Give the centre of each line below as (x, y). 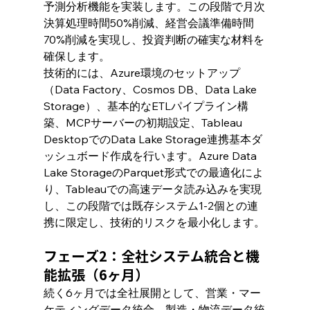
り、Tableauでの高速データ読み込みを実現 (152, 189)
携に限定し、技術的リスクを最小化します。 (154, 222)
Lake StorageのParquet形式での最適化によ (153, 172)
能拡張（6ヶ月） (96, 274)
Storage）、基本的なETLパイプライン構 (146, 106)
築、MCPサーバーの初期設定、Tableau (144, 122)
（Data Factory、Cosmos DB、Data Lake (151, 89)
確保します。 (76, 56)
